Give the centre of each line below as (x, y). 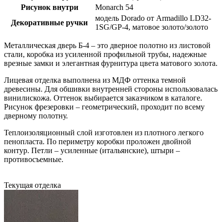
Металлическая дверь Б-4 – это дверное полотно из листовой (107, 45)
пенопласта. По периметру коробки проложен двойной (98, 141)
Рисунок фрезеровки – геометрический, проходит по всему (104, 107)
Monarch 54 (114, 7)
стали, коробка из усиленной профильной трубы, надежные (105, 54)
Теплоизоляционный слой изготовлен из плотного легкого (104, 132)
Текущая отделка (32, 185)
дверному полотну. (36, 115)
